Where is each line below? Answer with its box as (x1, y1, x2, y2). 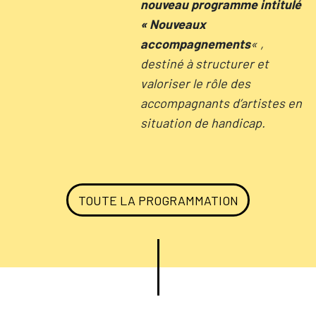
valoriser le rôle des (140, 75, 250, 91)
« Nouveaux (140, 16, 206, 32)
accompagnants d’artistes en (140, 95, 302, 111)
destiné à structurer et (140, 55, 269, 71)
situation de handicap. (140, 114, 265, 130)
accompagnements (140, 35, 250, 51)
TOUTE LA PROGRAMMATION (78, 192, 238, 208)
